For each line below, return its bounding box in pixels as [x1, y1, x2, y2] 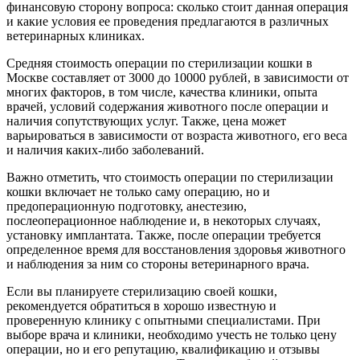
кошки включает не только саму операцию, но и [6, 184, 270, 198]
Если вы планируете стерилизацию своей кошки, [6, 284, 277, 298]
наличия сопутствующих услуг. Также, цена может [6, 113, 286, 128]
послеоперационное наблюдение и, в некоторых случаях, [6, 213, 321, 227]
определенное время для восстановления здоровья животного [6, 242, 346, 256]
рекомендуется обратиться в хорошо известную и [6, 298, 276, 313]
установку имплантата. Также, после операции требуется [6, 227, 321, 242]
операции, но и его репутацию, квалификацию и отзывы [6, 342, 320, 356]
